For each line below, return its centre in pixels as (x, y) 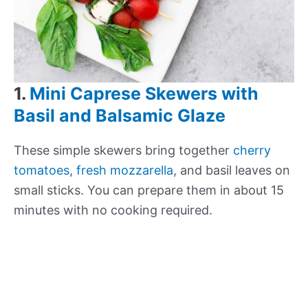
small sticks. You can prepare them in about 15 (149, 190)
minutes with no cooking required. (113, 210)
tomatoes (42, 170)
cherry (252, 151)
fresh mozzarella (125, 170)
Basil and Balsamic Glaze (120, 116)
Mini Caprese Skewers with (144, 94)
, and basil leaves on (232, 170)
